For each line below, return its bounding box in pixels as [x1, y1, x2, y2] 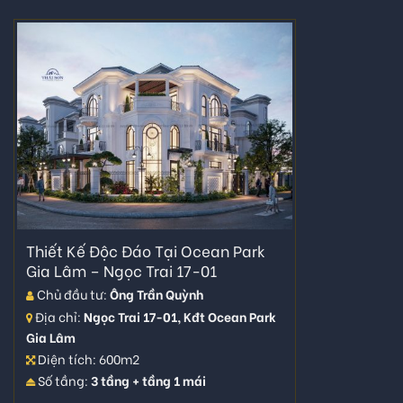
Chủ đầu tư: [33, 284, 110, 304]
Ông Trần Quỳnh [109, 284, 203, 304]
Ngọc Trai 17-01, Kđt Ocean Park [83, 306, 276, 326]
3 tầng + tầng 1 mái [90, 371, 206, 390]
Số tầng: [34, 371, 91, 390]
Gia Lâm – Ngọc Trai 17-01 [25, 258, 217, 282]
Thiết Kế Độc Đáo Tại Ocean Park [25, 238, 265, 262]
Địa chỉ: [31, 306, 84, 326]
